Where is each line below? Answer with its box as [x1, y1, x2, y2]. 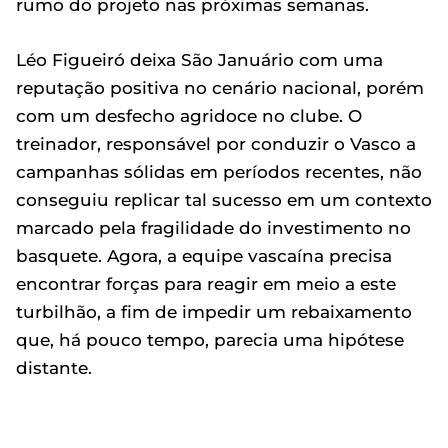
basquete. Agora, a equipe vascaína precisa [16, 246, 392, 266]
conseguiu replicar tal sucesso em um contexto [16, 190, 432, 210]
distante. [16, 358, 92, 378]
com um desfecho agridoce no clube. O [16, 106, 362, 126]
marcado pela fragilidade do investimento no [16, 218, 411, 238]
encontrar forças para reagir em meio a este [16, 274, 396, 294]
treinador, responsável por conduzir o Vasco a [16, 134, 416, 154]
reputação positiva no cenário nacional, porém [16, 78, 424, 98]
